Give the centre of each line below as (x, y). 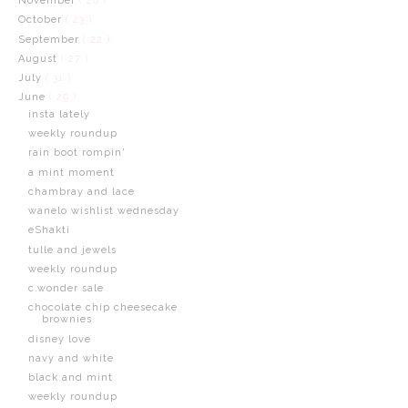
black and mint (70, 377)
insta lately (59, 114)
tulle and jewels (72, 250)
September (50, 39)
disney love (59, 339)
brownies (66, 320)
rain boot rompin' (76, 153)
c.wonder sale (66, 288)
